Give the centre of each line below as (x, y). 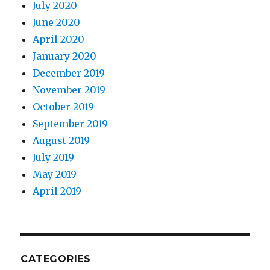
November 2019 (69, 90)
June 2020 (57, 23)
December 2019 (69, 73)
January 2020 (65, 56)
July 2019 (54, 158)
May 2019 (55, 174)
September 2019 (71, 124)
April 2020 (59, 39)
